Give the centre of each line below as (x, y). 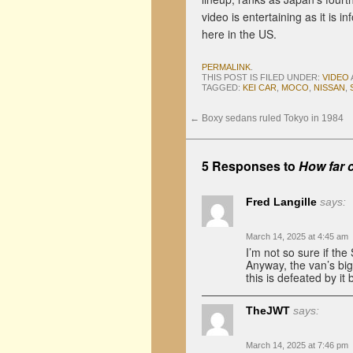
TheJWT (268, 310)
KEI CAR (260, 87)
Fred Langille (281, 202)
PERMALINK (226, 67)
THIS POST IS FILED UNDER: (262, 77)
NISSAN (329, 87)
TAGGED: (222, 87)
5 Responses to (250, 166)
